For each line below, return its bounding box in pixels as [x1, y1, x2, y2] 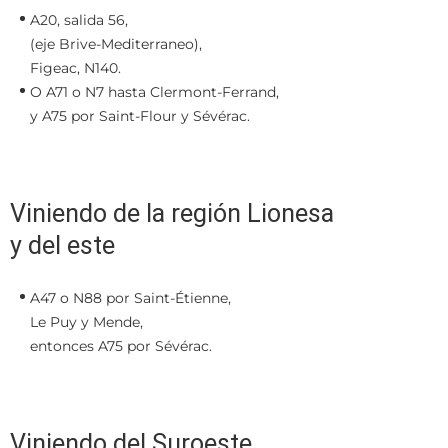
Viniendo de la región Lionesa [10, 199, 334, 228]
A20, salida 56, [30, 11, 128, 29]
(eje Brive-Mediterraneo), [30, 35, 202, 53]
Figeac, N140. [30, 59, 121, 77]
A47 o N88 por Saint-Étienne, [30, 289, 231, 307]
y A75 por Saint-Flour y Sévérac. [30, 107, 250, 125]
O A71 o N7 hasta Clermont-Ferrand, [30, 83, 279, 101]
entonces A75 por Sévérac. [30, 337, 212, 355]
